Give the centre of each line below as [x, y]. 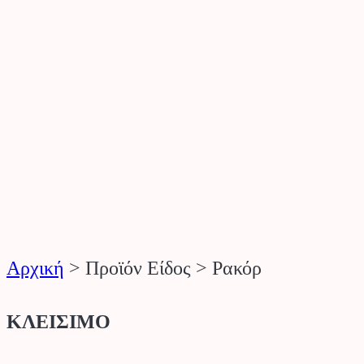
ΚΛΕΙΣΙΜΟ [58, 321]
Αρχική [35, 268]
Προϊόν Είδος [138, 268]
